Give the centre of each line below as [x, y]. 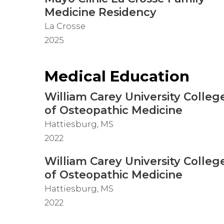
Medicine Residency [100, 12]
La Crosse [65, 26]
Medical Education [117, 76]
